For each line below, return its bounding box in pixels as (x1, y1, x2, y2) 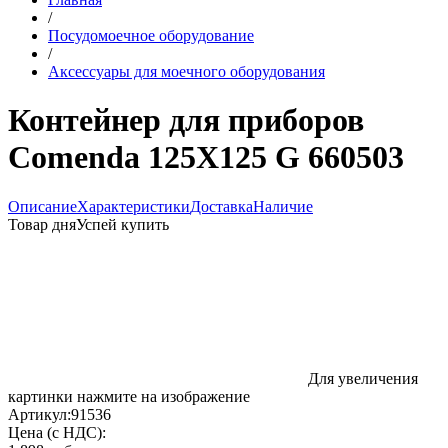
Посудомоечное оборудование (48, 27, 254, 44)
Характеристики (77, 197, 190, 215)
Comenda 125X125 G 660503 (8, 139, 404, 176)
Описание (8, 197, 77, 215)
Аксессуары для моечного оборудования (48, 63, 325, 80)
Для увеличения (308, 369, 418, 387)
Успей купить (76, 215, 169, 233)
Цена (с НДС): (8, 423, 106, 441)
